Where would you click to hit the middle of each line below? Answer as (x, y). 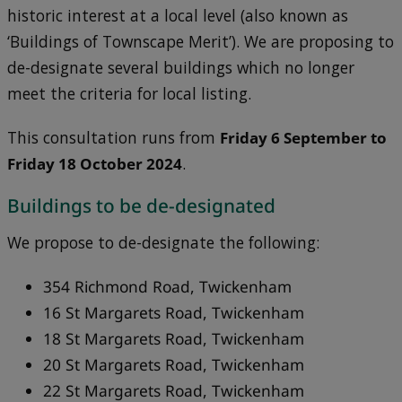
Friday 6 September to (303, 138)
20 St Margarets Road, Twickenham (173, 364)
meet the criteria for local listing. (129, 94)
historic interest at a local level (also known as (177, 16)
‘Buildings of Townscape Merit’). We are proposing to (200, 42)
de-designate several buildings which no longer (180, 68)
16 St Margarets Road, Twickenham (173, 312)
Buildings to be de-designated (141, 206)
